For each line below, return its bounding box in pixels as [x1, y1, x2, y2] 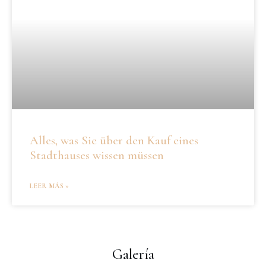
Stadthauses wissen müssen [30, 147, 164, 163]
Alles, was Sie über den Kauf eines [30, 132, 198, 148]
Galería [112, 245, 154, 263]
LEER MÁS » [30, 181, 69, 190]
